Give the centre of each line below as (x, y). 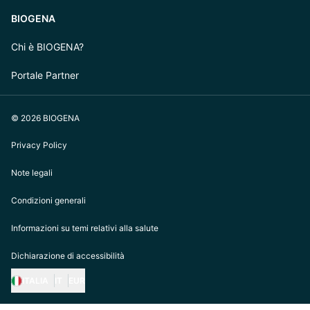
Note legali (32, 173)
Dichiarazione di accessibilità (68, 256)
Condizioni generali (48, 201)
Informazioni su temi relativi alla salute (85, 228)
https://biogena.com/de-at (80, 301)
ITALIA (35, 281)
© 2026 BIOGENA (45, 118)
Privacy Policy (39, 145)
